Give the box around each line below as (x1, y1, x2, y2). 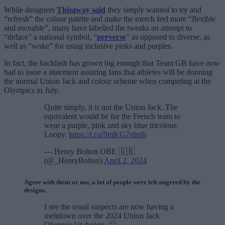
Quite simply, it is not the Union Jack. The (44, 103, 178, 112)
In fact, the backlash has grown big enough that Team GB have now (4, 59, 220, 68)
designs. (24, 186, 46, 194)
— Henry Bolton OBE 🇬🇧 (44, 147, 135, 156)
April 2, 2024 (104, 156, 147, 165)
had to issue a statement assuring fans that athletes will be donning (4, 68, 212, 77)
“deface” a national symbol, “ (4, 33, 97, 42)
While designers (4, 6, 57, 15)
